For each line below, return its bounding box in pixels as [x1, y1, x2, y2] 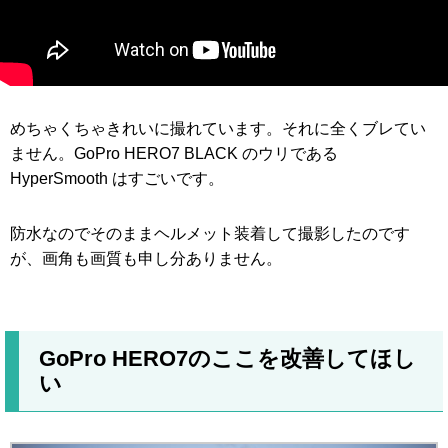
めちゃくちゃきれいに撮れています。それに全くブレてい [10, 120, 426, 137]
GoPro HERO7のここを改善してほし [39, 346, 416, 371]
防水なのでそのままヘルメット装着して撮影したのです [10, 225, 410, 242]
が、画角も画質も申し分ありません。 [10, 250, 282, 267]
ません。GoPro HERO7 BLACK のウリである [10, 145, 338, 162]
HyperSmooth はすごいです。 [10, 170, 224, 187]
